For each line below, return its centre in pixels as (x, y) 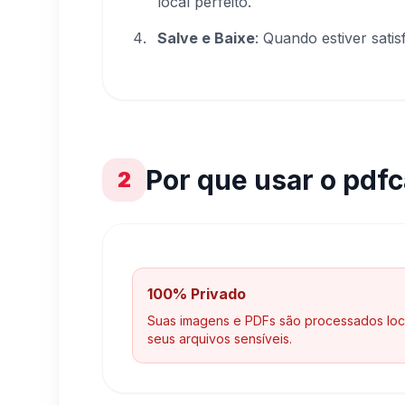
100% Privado (197, 294)
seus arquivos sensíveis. (220, 339)
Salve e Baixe (206, 38)
